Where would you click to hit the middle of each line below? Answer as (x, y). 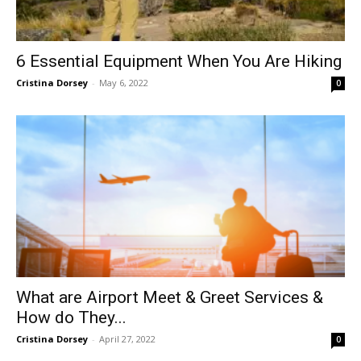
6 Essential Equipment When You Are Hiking (179, 61)
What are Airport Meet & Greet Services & (170, 298)
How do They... (71, 318)
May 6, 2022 (124, 82)
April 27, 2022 (127, 339)
